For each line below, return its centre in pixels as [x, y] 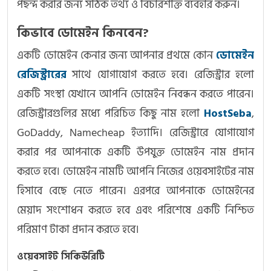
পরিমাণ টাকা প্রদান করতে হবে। [78, 230]
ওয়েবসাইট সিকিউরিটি [61, 257]
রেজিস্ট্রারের [42, 75]
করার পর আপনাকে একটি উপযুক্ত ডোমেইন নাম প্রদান [135, 152]
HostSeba [228, 114]
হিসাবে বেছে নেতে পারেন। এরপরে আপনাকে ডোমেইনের [135, 191]
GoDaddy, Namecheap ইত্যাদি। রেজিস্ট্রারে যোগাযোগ [135, 133]
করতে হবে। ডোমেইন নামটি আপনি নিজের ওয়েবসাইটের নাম [135, 172]
